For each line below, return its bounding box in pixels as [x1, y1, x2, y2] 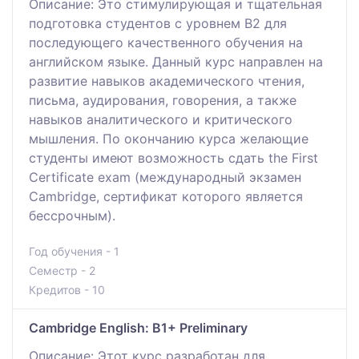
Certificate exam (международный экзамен [29, 168, 301, 185]
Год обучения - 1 [29, 244, 119, 258]
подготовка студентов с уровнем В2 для [29, 14, 287, 31]
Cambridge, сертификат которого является [29, 188, 303, 204]
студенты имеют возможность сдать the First [29, 149, 318, 166]
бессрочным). [29, 207, 115, 224]
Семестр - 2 [29, 263, 95, 277]
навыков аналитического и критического [29, 111, 292, 127]
